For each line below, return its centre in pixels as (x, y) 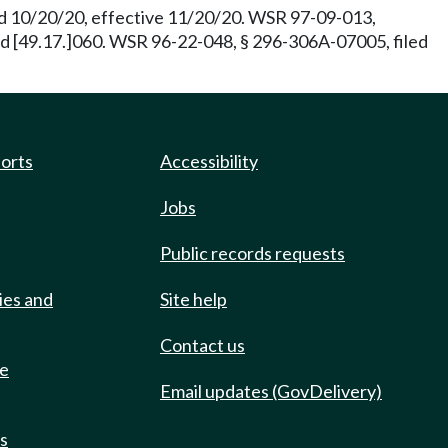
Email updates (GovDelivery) (271, 391)
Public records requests (252, 253)
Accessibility (209, 161)
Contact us (202, 345)
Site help (193, 299)
